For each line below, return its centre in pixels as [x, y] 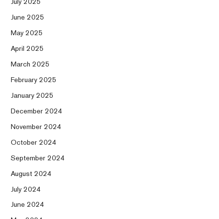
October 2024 [34, 142]
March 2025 [31, 64]
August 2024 [32, 173]
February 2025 [34, 79]
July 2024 [26, 189]
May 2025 [27, 33]
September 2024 [38, 157]
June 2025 [28, 17]
